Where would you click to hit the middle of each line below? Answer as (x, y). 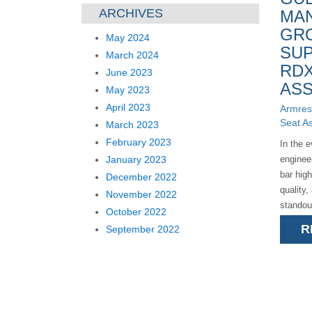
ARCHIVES (131, 13)
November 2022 (141, 194)
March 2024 (132, 55)
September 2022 (143, 229)
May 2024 (128, 38)
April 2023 (128, 107)
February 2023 (139, 142)
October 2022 (136, 212)
